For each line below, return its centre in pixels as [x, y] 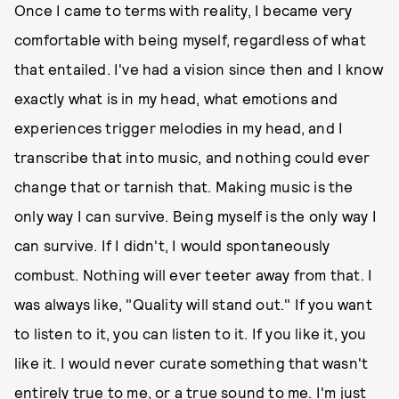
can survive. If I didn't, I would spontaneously [172, 245]
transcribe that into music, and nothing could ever [192, 157]
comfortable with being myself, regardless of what [190, 39]
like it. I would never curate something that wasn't [191, 362]
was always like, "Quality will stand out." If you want [193, 304]
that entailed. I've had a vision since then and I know [199, 69]
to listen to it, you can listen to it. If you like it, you [191, 333]
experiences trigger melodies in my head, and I [179, 127]
